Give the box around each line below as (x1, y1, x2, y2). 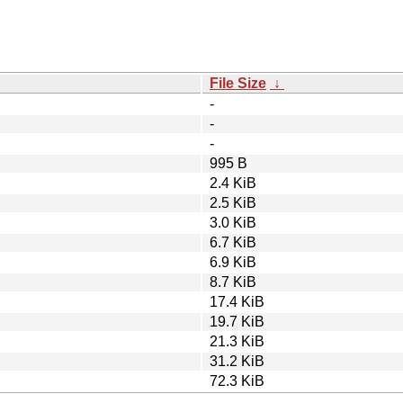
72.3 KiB (210, 372, 264, 389)
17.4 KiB (210, 293, 264, 309)
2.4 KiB (210, 175, 256, 191)
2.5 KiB (210, 194, 256, 210)
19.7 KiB (210, 313, 264, 329)
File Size (210, 75, 266, 91)
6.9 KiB (210, 254, 256, 270)
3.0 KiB (210, 214, 256, 230)
